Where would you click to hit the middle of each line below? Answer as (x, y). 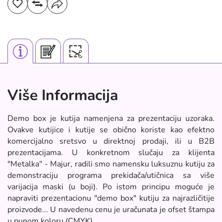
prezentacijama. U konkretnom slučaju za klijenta (111, 153)
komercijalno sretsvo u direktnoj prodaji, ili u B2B (111, 141)
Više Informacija (63, 95)
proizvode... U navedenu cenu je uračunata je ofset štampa (111, 210)
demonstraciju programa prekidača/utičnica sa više (111, 175)
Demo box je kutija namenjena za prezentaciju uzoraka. (111, 118)
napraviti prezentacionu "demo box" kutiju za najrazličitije (111, 198)
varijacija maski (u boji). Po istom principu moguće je (111, 187)
